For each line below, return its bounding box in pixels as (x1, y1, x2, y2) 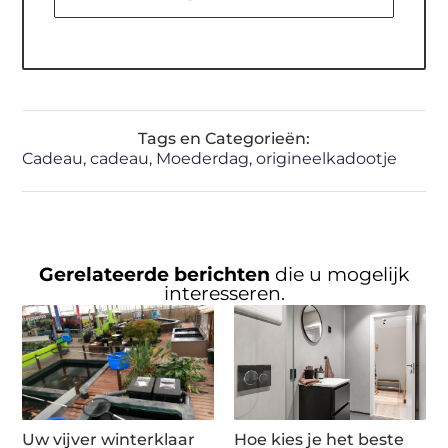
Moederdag (156, 149, 250, 168)
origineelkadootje (256, 149, 398, 168)
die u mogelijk (275, 263, 409, 286)
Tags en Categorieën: (138, 129, 310, 148)
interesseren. (163, 282, 285, 305)
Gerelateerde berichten (39, 263, 275, 286)
